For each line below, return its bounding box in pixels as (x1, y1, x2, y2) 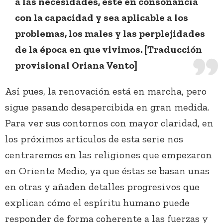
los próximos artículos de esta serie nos (5, 133, 183, 145)
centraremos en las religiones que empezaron (5, 149, 212, 161)
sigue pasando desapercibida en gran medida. (5, 101, 209, 113)
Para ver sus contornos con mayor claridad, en (5, 117, 214, 129)
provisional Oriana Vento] (15, 59, 137, 72)
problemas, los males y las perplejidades (15, 27, 205, 40)
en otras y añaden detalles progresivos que (5, 181, 200, 193)
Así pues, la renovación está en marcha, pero (5, 85, 207, 98)
